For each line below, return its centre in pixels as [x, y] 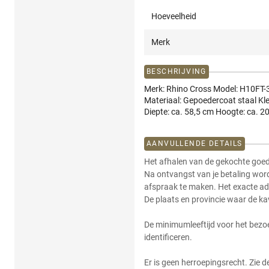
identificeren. [168, 237]
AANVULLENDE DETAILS [195, 144]
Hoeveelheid [174, 17]
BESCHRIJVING [177, 72]
